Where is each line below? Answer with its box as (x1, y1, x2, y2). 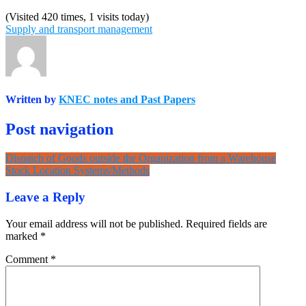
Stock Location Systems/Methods (5, 165, 150, 177)
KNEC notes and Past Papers (59, 94, 195, 106)
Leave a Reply (5, 189, 85, 204)
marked (5, 229, 40, 242)
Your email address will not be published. (5, 217, 183, 229)
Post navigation (5, 120, 113, 139)
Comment (5, 253, 51, 265)
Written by (5, 94, 59, 106)
